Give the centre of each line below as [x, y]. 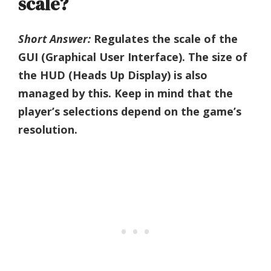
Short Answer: [54, 38]
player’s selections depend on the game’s [130, 111]
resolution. [48, 129]
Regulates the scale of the [164, 38]
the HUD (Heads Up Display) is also [113, 75]
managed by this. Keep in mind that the [126, 93]
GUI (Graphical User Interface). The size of [133, 57]
